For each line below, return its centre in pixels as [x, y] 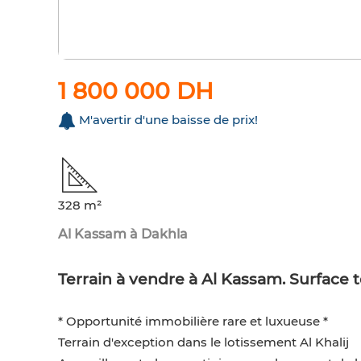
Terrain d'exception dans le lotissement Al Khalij [203, 342]
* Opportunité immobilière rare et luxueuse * [193, 322]
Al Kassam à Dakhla [123, 234]
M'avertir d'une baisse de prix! [168, 120]
